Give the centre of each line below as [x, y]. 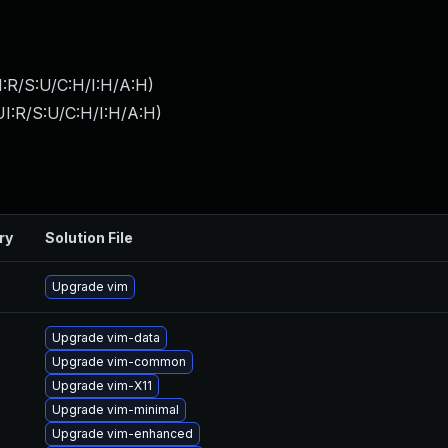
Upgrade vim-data [106, 337]
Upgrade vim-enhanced [122, 433]
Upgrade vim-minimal [115, 409]
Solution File [89, 237]
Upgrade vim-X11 [102, 385]
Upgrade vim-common [119, 361]
